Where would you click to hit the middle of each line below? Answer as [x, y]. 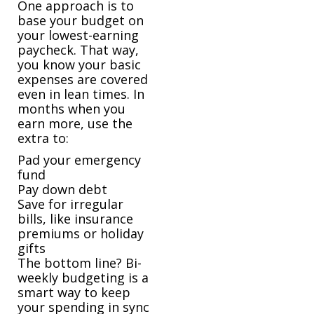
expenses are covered [83, 80]
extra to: [43, 138]
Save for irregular [70, 204]
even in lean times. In [81, 94]
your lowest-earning [78, 35]
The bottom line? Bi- [80, 263]
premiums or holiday [81, 234]
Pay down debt [62, 190]
